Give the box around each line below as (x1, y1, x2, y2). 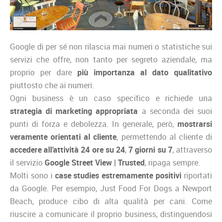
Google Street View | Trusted (45, 157, 145, 168)
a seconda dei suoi (138, 105, 213, 116)
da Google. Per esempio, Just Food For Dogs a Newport (10, 182, 212, 194)
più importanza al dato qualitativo (77, 66, 212, 78)
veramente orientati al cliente (10, 131, 117, 142)
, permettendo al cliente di (116, 131, 213, 142)
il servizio (10, 157, 45, 168)
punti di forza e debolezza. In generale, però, (10, 118, 177, 129)
